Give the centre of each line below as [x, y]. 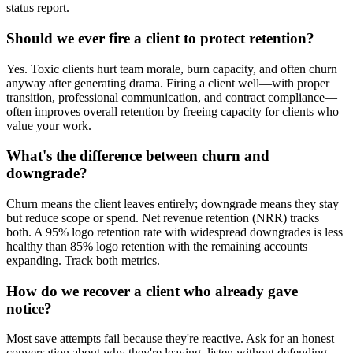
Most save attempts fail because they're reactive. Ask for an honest [170, 339]
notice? [29, 308]
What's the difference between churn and [138, 156]
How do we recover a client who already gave [152, 291]
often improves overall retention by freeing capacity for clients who [173, 111]
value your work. [49, 125]
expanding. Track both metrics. [83, 260]
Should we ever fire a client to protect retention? [160, 38]
